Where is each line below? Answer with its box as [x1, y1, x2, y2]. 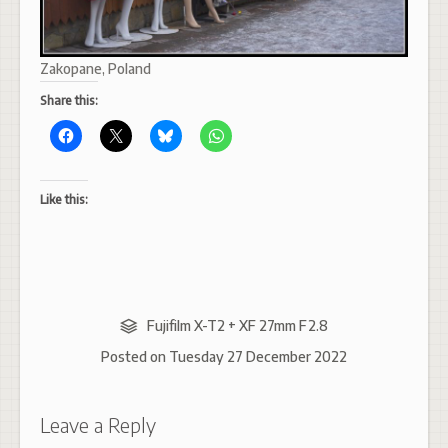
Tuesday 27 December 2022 [169, 348, 347, 366]
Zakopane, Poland [40, 60, 151, 78]
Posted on [101, 348, 169, 366]
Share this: [40, 93, 98, 109]
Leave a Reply [40, 413, 156, 438]
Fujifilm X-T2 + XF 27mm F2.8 [146, 317, 328, 335]
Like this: [40, 192, 88, 208]
